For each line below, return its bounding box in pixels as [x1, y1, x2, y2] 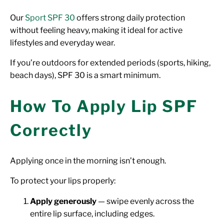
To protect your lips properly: [10, 176, 115, 186]
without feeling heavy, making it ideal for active [10, 25, 182, 35]
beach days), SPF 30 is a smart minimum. [10, 70, 160, 80]
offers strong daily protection [75, 12, 185, 22]
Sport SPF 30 [25, 12, 75, 22]
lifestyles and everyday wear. [10, 37, 115, 47]
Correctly [10, 120, 92, 140]
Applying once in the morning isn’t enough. [10, 156, 166, 166]
